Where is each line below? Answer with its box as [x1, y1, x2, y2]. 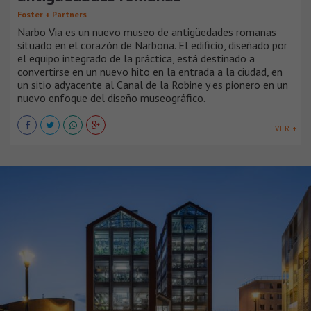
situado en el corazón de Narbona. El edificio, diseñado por [17, 37, 287, 52]
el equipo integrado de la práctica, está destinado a [17, 51, 255, 65]
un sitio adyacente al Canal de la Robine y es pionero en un [17, 77, 288, 92]
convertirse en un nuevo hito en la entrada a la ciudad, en [17, 64, 283, 78]
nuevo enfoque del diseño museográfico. [17, 90, 205, 105]
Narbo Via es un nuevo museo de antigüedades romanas [17, 24, 276, 39]
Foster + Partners [17, 8, 87, 19]
